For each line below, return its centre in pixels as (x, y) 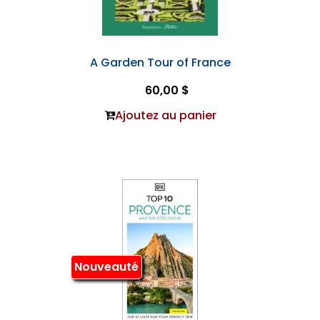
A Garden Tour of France (160, 62)
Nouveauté (106, 267)
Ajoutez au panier (165, 115)
